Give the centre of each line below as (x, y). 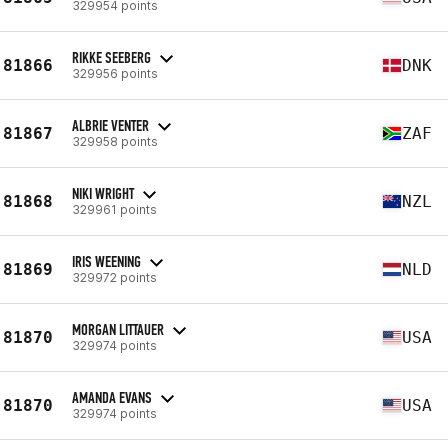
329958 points (115, 141)
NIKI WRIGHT (103, 193)
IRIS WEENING (106, 261)
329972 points (114, 277)
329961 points (114, 209)
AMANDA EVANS (112, 397)
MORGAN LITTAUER (118, 329)
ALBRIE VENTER (110, 125)
